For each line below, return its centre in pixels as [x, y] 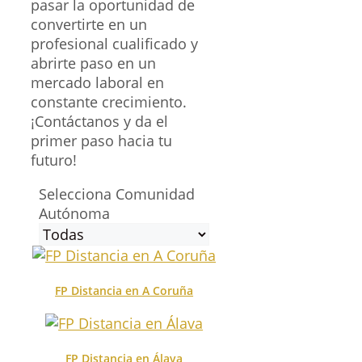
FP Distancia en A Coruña [124, 290]
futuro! [54, 160]
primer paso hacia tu [101, 140]
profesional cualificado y [114, 43]
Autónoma [74, 213]
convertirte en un [89, 24]
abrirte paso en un [93, 63]
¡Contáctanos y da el [99, 121]
